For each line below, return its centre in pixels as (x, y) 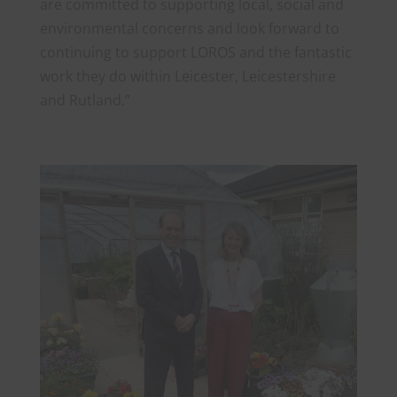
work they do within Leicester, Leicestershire (187, 76)
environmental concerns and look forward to (189, 28)
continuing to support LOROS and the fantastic (195, 52)
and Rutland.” (85, 100)
